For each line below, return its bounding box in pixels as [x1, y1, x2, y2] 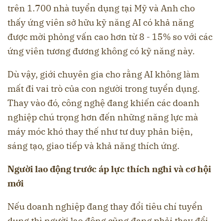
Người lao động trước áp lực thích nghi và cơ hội [7, 163, 211, 175]
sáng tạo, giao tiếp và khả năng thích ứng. [7, 140, 180, 151]
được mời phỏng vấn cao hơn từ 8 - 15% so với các [7, 31, 213, 42]
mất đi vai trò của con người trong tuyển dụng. [7, 82, 200, 94]
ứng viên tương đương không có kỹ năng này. [7, 45, 195, 57]
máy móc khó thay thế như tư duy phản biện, [7, 125, 193, 137]
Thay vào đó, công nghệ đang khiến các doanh [7, 97, 199, 109]
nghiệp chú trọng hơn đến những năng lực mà [7, 111, 198, 123]
